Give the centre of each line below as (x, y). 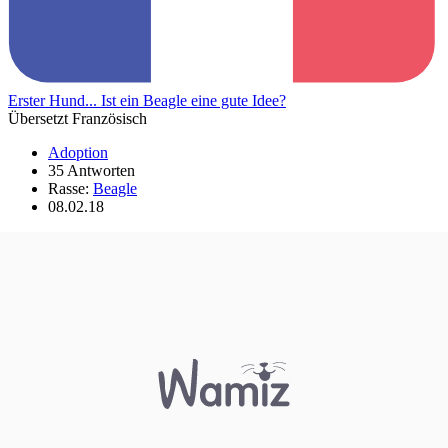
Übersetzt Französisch (77, 118)
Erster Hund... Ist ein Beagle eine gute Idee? (147, 100)
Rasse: (70, 188)
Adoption (78, 152)
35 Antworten (91, 170)
